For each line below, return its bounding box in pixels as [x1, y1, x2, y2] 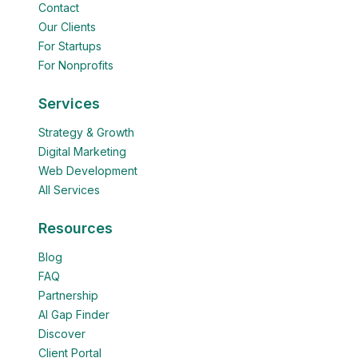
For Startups [38, 39, 101, 53]
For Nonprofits [38, 58, 113, 72]
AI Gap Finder [38, 308, 109, 321]
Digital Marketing [38, 145, 126, 158]
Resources [38, 220, 113, 237]
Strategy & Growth [38, 125, 134, 139]
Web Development [38, 164, 137, 177]
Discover [38, 327, 86, 340]
